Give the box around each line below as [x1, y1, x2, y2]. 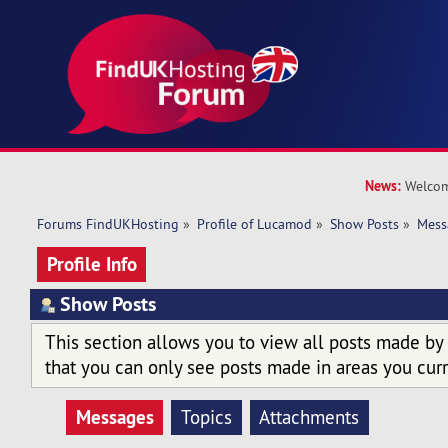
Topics [180, 405, 232, 430]
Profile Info [46, 250, 137, 277]
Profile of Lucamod [197, 215, 313, 234]
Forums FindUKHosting [36, 215, 179, 234]
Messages [75, 404, 154, 431]
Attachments [259, 405, 360, 430]
